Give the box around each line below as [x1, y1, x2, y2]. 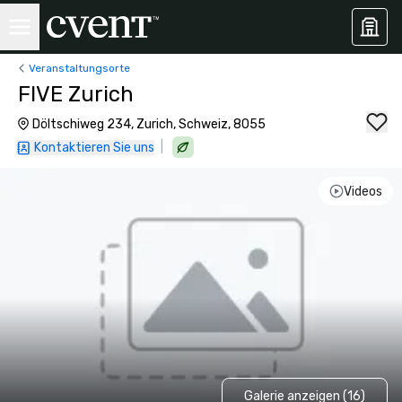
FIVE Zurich [18, 82, 134, 107]
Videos [343, 183, 382, 199]
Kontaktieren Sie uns [34, 140, 154, 155]
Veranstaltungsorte [29, 61, 130, 74]
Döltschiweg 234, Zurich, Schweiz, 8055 [32, 117, 266, 132]
